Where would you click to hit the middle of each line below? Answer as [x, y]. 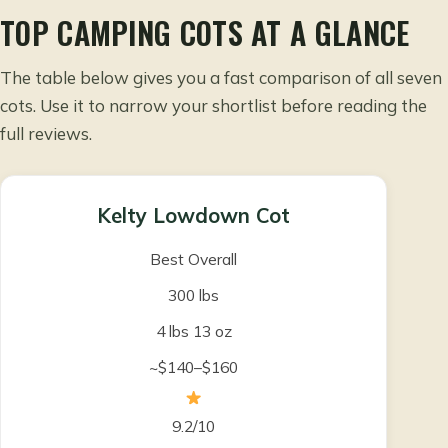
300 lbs [193, 294]
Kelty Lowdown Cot [193, 215]
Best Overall [193, 258]
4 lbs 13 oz [193, 330]
